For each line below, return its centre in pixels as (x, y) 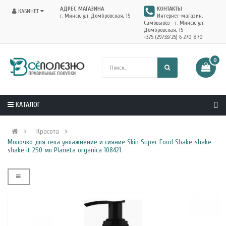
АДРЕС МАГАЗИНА (82, 9)
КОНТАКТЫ (169, 9)
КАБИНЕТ (29, 11)
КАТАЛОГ (28, 104)
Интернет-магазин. (180, 16)
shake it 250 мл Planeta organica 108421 (64, 150)
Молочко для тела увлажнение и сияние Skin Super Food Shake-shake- (111, 142)
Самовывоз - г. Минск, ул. (174, 23)
